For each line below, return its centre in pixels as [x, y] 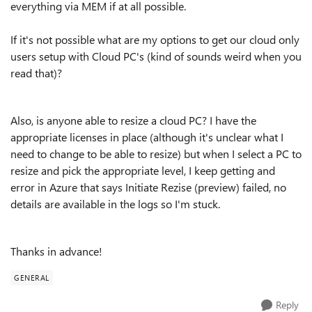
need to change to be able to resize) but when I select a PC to [156, 154]
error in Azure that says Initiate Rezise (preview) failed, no [148, 187]
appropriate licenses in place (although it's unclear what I [147, 137]
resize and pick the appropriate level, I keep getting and [143, 170]
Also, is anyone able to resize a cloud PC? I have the [133, 120]
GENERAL [32, 278]
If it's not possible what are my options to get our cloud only [155, 39]
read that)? [36, 73]
